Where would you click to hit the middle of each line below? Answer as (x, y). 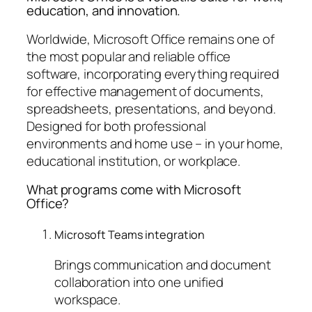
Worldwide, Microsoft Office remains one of (150, 39)
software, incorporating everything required (153, 73)
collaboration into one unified (139, 282)
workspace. (88, 299)
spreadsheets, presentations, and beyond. (151, 108)
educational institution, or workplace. (134, 161)
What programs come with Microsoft (134, 190)
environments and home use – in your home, (155, 143)
